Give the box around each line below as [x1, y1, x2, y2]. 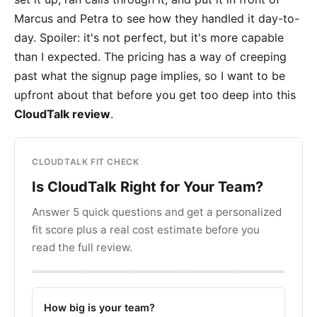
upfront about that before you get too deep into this [14, 88, 296, 102]
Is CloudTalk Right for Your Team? [32, 178, 263, 196]
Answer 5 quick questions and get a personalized [32, 204, 282, 219]
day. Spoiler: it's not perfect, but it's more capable [14, 30, 284, 45]
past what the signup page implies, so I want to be [14, 69, 285, 83]
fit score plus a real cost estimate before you [32, 222, 260, 236]
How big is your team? [44, 301, 155, 313]
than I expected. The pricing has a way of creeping [14, 50, 287, 64]
